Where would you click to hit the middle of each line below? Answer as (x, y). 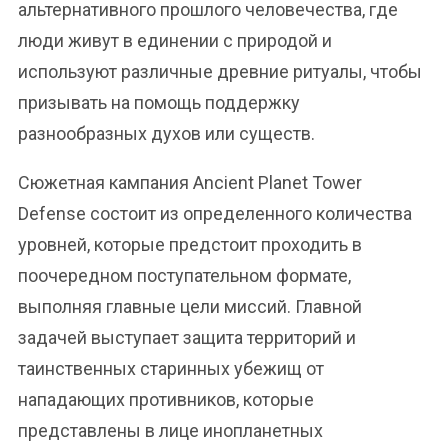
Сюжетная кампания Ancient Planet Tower (190, 182)
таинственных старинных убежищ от (171, 368)
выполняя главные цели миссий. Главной (190, 306)
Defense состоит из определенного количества (215, 213)
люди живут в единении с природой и (175, 40)
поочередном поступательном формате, (184, 275)
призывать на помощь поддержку (159, 102)
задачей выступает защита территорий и (187, 337)
